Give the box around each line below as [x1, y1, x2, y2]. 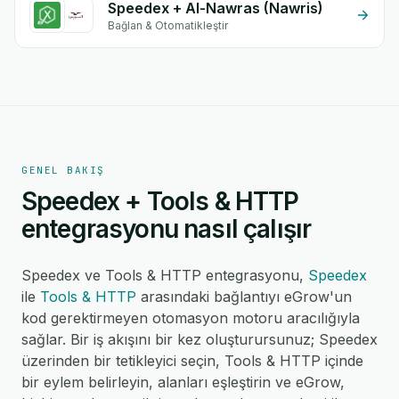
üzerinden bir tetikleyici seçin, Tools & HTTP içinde [21, 352, 363, 370]
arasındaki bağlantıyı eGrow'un [136, 288, 352, 305]
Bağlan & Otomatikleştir [108, 19, 228, 32]
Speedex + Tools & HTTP [21, 186, 299, 216]
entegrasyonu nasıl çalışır [21, 214, 312, 244]
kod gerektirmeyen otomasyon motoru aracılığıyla [21, 309, 360, 327]
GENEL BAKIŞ [21, 164, 105, 176]
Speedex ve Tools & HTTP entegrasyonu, [21, 266, 308, 284]
